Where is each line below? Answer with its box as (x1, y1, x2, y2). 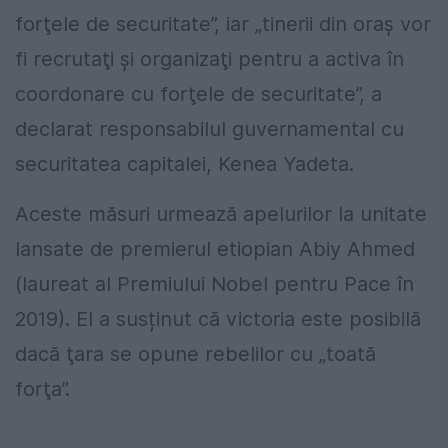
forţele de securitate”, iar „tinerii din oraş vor (15, 12, 431, 37)
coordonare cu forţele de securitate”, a (15, 82, 382, 107)
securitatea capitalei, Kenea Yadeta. (15, 152, 354, 177)
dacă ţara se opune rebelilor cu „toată (15, 342, 376, 367)
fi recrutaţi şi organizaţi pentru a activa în (15, 47, 404, 72)
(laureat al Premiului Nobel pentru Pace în (15, 272, 414, 297)
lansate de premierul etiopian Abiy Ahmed (15, 237, 415, 262)
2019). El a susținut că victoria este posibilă (15, 307, 421, 332)
